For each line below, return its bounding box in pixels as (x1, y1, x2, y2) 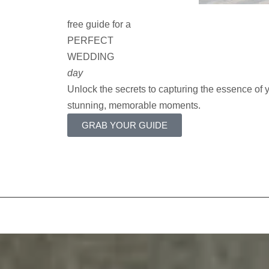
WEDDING (67, 51, 114, 62)
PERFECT (67, 35, 113, 46)
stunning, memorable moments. (67, 100, 203, 110)
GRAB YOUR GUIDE (82, 119, 168, 130)
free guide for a (67, 19, 131, 29)
